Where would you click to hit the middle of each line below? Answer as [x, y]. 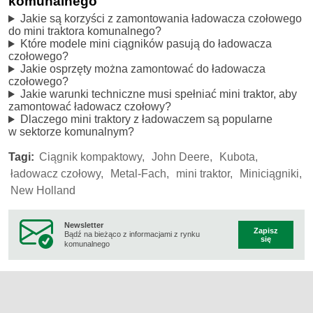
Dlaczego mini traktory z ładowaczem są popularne [146, 119]
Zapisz [265, 231]
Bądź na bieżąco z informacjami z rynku [132, 234]
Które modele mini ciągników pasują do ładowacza [146, 44]
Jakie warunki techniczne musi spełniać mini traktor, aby [158, 94]
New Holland [43, 191]
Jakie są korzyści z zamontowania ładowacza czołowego [161, 19]
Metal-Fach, [140, 174]
